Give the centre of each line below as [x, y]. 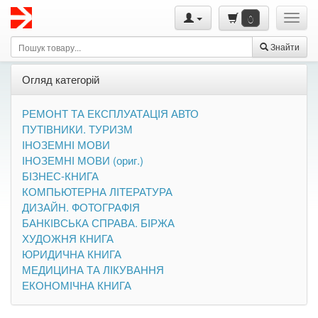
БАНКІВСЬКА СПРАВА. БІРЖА [98, 223]
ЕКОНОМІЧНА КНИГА [77, 285]
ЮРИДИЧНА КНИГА [72, 254]
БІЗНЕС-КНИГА [60, 176]
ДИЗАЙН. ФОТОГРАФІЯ [81, 207]
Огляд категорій [61, 79]
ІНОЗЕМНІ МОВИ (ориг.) [83, 160]
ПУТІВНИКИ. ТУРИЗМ [77, 129]
